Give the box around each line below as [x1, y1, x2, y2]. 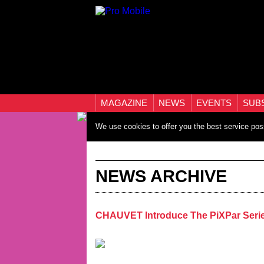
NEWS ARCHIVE [95, 167, 227, 186]
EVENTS [196, 98, 234, 108]
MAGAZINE [101, 98, 150, 108]
